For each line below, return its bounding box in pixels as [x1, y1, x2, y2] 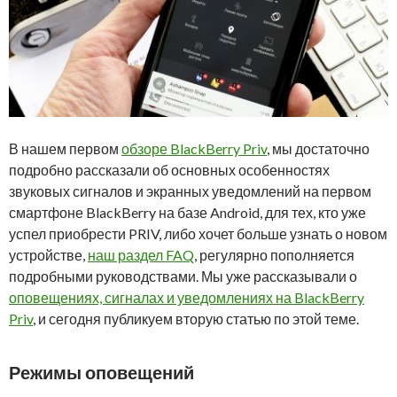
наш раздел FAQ [88, 246, 194, 264]
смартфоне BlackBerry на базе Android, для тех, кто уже [9, 204, 366, 222]
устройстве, [9, 246, 88, 264]
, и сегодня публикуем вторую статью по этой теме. [33, 310, 359, 328]
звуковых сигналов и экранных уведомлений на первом [9, 183, 371, 200]
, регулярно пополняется [194, 246, 354, 264]
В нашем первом [9, 140, 121, 158]
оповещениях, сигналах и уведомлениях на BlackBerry [9, 289, 364, 307]
